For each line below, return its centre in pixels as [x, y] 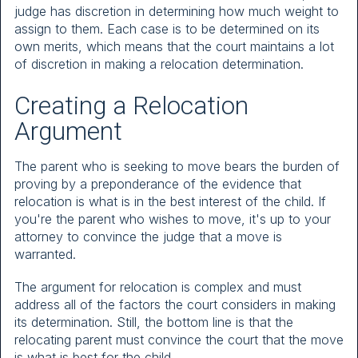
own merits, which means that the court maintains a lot [174, 47]
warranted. [45, 254]
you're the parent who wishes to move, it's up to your [173, 219]
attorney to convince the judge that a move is [148, 236]
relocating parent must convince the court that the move [179, 340]
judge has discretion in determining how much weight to [177, 12]
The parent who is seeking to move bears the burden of [177, 166]
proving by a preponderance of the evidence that [158, 183]
